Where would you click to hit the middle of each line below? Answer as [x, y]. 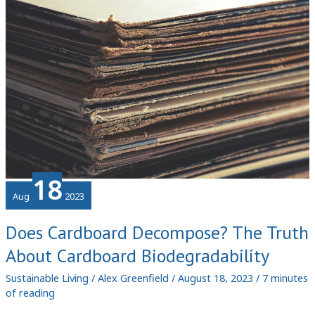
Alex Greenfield [134, 278]
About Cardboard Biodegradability [137, 256]
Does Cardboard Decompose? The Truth [157, 233]
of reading [30, 293]
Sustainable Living [47, 278]
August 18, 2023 [217, 278]
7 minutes [285, 278]
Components [35, 18]
